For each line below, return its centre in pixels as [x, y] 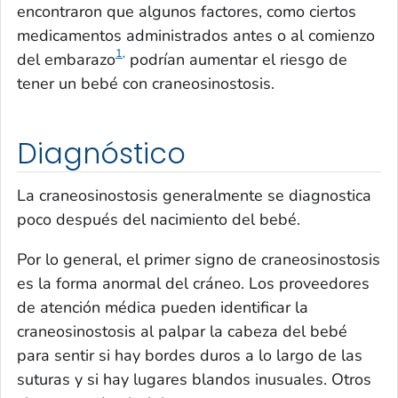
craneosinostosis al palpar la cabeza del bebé [182, 332]
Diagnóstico [101, 153]
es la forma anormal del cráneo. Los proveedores [193, 284]
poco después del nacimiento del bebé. [159, 220]
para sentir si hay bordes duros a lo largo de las [190, 356]
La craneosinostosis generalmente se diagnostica [194, 196]
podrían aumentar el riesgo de [236, 59]
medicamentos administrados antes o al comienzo [196, 35]
